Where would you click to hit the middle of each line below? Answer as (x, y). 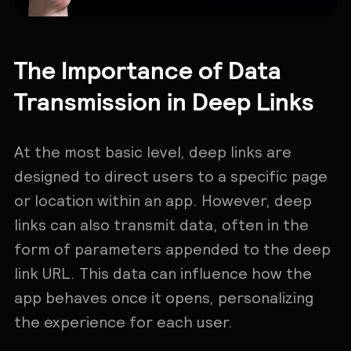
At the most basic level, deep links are (152, 152)
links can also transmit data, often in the (161, 225)
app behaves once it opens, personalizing (163, 298)
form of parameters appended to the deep (172, 250)
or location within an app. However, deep (163, 201)
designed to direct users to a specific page (170, 177)
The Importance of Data (147, 69)
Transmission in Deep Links (164, 100)
